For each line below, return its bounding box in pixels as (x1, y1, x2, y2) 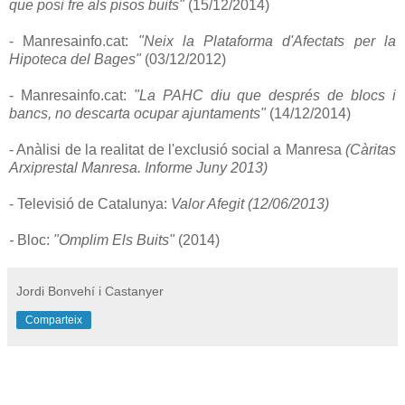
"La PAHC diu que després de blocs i (133, 87, 397, 103)
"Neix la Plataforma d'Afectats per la (137, 33, 397, 49)
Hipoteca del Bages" (9, 51, 141, 67)
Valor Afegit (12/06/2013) (167, 195, 329, 212)
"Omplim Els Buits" (50, 231, 178, 248)
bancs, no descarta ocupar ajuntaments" (9, 105, 269, 121)
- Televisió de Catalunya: (9, 195, 167, 212)
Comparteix (25, 313, 82, 326)
